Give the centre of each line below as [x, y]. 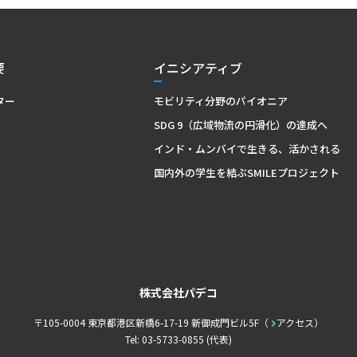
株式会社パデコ [178, 292]
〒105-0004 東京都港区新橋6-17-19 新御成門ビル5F [146, 322]
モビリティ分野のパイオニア [221, 100]
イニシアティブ [198, 68]
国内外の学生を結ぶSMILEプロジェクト [247, 172]
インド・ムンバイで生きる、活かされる [247, 148]
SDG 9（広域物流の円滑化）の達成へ [241, 124]
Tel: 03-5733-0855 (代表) [178, 339]
